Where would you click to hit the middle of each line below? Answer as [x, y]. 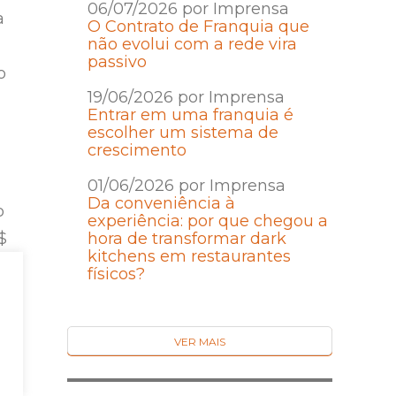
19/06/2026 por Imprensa [186, 98]
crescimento [137, 151]
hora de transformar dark [187, 239]
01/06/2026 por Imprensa [186, 186]
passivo [117, 62]
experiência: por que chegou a [207, 221]
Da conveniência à [161, 204]
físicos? [116, 274]
